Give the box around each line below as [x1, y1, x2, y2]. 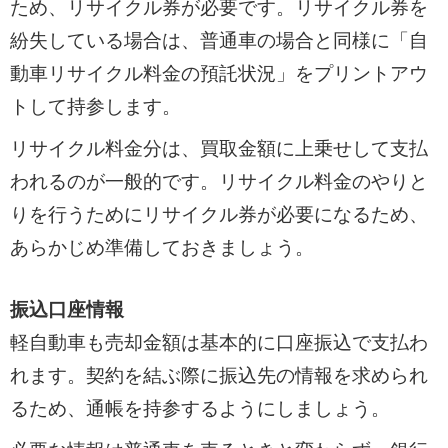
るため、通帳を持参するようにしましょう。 [9, 397, 390, 419]
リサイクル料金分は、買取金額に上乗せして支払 [9, 138, 428, 160]
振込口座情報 [9, 298, 124, 320]
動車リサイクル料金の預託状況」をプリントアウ [9, 62, 428, 84]
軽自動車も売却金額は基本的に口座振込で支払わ [9, 331, 428, 353]
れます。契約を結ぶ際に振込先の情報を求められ [9, 364, 428, 386]
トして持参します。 [9, 95, 181, 117]
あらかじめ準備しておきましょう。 [9, 237, 314, 259]
